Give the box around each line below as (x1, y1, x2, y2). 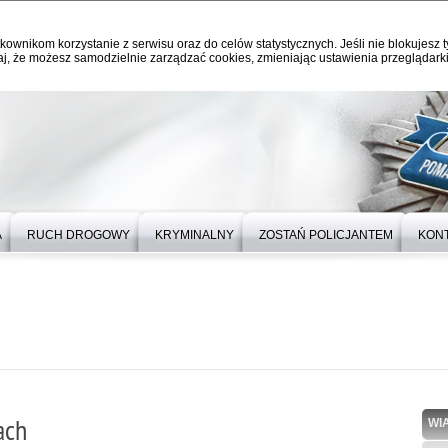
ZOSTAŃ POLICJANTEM (259, 228, 393, 242)
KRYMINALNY (155, 228, 234, 242)
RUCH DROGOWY (27, 228, 130, 242)
